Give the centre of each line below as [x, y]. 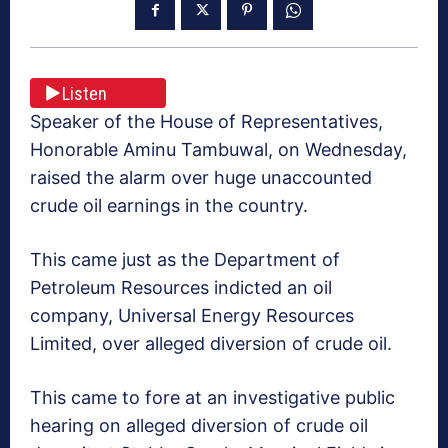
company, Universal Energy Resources [192, 316]
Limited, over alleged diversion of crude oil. [211, 344]
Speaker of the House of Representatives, [206, 122]
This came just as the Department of [185, 260]
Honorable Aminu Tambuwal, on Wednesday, [218, 150]
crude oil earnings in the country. [169, 206]
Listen [84, 93]
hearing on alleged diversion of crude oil [199, 426]
